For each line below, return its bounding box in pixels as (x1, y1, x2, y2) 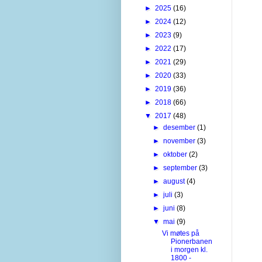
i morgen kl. (170, 245, 208, 254)
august (163, 177, 187, 185)
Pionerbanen (170, 237, 212, 246)
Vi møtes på (161, 229, 199, 237)
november (163, 136, 198, 145)
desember (163, 123, 198, 132)
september (163, 163, 199, 172)
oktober (163, 150, 189, 158)
